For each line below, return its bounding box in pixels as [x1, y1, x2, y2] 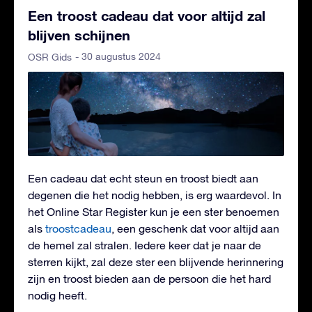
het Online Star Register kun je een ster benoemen [28, 205, 279, 219]
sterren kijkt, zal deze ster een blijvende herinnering [28, 256, 283, 269]
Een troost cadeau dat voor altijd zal [28, 6, 265, 24]
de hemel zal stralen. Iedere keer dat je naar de [28, 239, 261, 252]
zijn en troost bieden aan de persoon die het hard [28, 272, 271, 286]
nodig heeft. [28, 289, 87, 302]
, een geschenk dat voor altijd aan [111, 222, 279, 235]
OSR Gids [28, 51, 72, 63]
